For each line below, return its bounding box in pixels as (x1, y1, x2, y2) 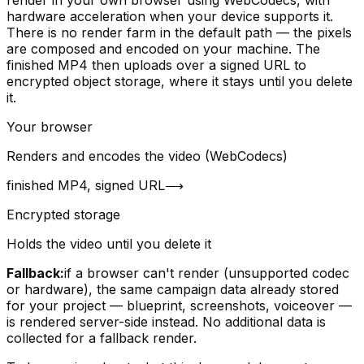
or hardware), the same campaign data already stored (6, 280, 339, 297)
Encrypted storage (6, 206, 120, 223)
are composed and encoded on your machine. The (6, 40, 320, 57)
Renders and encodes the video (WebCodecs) (6, 147, 288, 164)
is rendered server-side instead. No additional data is (6, 313, 326, 330)
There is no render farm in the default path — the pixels (6, 24, 352, 41)
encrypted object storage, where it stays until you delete (6, 72, 353, 89)
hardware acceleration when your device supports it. (6, 7, 333, 24)
